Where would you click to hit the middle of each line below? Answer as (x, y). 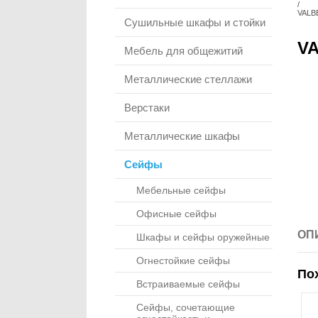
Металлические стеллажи (188, 79)
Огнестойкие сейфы (183, 261)
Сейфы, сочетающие (186, 307)
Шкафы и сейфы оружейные (203, 237)
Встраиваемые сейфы (188, 284)
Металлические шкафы (182, 136)
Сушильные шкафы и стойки (195, 22)
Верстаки (147, 108)
